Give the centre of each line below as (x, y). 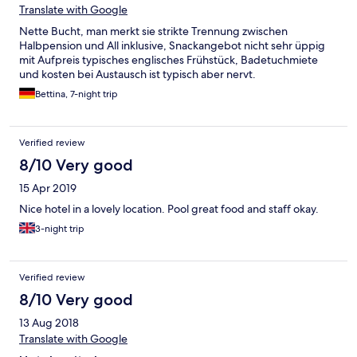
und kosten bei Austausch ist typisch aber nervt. (137, 75)
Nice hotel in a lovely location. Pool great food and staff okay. (169, 209)
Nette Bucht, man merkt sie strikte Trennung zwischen (153, 31)
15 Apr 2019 (48, 188)
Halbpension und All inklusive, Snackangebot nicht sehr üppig (172, 46)
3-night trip (60, 229)
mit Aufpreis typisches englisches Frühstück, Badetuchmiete (169, 60)
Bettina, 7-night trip (76, 94)
